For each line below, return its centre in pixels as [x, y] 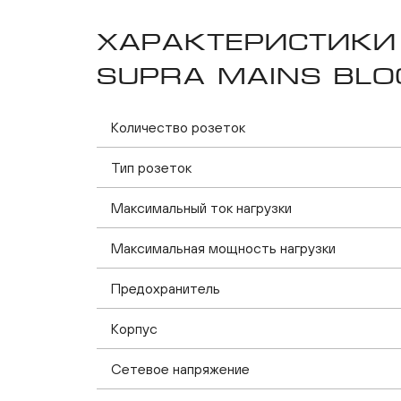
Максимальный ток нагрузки [201, 208]
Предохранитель [166, 288]
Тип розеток [151, 167]
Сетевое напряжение [180, 369]
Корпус [134, 328]
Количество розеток [178, 127]
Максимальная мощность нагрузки [223, 248]
